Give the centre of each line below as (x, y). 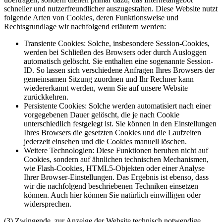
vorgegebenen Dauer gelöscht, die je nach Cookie (102, 114)
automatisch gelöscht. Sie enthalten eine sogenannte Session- (118, 61)
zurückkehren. (46, 97)
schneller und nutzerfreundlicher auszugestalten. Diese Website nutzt (111, 8)
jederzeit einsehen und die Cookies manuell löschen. (105, 141)
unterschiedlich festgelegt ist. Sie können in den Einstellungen (120, 123)
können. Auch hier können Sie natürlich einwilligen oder (112, 195)
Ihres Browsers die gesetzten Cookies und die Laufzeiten (112, 132)
